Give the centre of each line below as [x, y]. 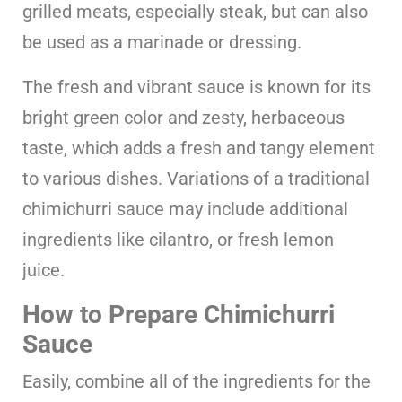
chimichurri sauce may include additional [185, 209]
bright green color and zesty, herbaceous [184, 117]
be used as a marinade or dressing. [162, 42]
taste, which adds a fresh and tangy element [199, 148]
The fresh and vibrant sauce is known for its [197, 87]
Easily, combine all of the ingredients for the [197, 381]
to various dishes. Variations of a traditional [196, 178]
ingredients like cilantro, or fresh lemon [178, 239]
